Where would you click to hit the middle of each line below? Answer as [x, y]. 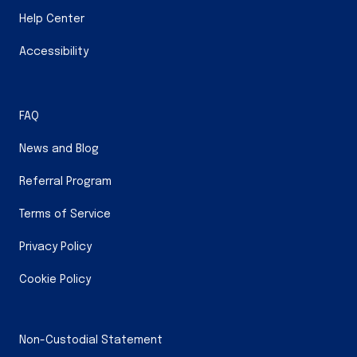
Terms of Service [65, 215]
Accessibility [54, 52]
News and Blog [59, 149]
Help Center [52, 20]
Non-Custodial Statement [91, 341]
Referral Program [65, 182]
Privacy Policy [55, 247]
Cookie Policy [55, 280]
